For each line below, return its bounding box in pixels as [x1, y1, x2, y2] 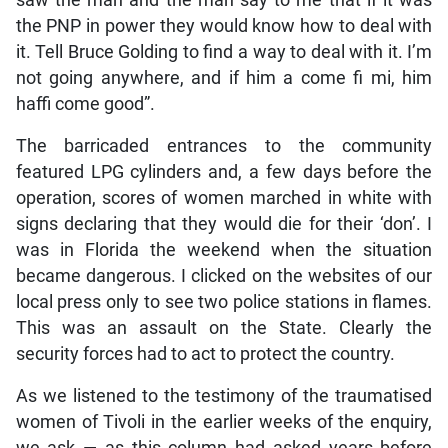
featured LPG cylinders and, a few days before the [15, 162, 433, 183]
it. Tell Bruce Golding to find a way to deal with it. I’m [15, 42, 433, 63]
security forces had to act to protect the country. [15, 344, 395, 365]
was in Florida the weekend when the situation [15, 240, 433, 261]
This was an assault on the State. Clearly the [15, 318, 433, 339]
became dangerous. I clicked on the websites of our [15, 266, 433, 287]
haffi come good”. [15, 94, 155, 115]
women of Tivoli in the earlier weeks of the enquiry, [15, 412, 433, 433]
